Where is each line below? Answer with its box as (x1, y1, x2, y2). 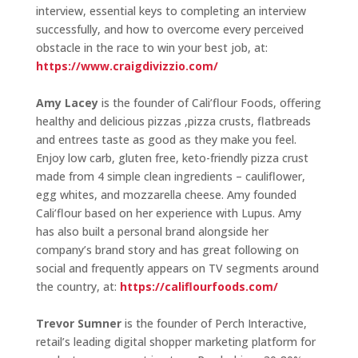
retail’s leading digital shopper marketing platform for (35, 334, 316, 350)
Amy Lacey (35, 95, 98, 111)
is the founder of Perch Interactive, (121, 316, 307, 332)
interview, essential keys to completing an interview (35, 3, 306, 19)
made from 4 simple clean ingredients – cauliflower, (35, 169, 305, 185)
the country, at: (35, 279, 120, 295)
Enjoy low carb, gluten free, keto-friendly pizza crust (35, 150, 308, 166)
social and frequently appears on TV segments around (35, 261, 319, 276)
